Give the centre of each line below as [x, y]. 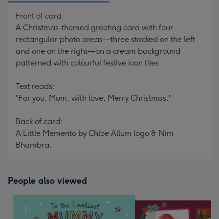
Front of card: [40, 16]
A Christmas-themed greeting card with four [94, 28]
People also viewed [47, 181]
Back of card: [39, 121]
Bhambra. [34, 145]
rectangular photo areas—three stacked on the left [105, 39]
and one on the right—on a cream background [98, 51]
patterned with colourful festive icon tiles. [88, 63]
